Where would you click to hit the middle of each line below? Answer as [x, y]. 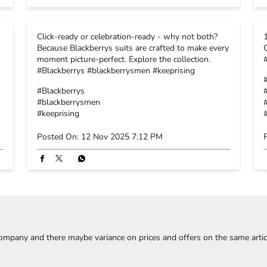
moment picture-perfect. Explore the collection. [124, 59]
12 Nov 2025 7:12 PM [122, 136]
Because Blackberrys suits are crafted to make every [133, 48]
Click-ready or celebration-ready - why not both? [127, 36]
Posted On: [58, 136]
